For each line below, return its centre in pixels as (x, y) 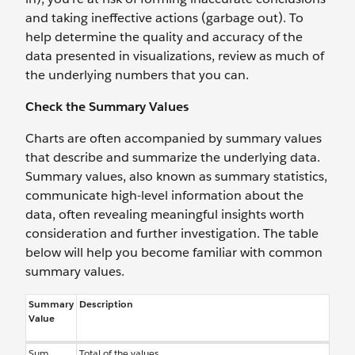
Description (106, 304)
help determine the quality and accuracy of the (164, 37)
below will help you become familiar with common (174, 252)
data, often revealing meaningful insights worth (165, 214)
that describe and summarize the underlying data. (173, 157)
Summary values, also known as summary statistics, (176, 176)
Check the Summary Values (107, 107)
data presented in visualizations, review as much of (175, 56)
